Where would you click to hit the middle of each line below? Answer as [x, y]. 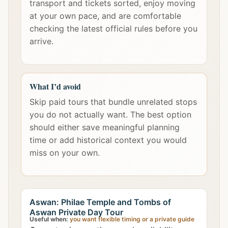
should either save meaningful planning [105, 127]
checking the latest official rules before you [113, 28]
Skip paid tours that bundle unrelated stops [113, 102]
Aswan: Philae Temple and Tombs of [100, 202]
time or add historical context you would [108, 140]
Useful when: [49, 219]
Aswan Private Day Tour [76, 212]
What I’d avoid [55, 86]
